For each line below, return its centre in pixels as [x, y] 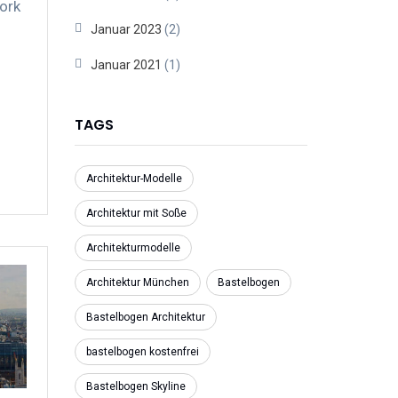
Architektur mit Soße [136, 213]
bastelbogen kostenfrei [142, 352]
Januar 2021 [126, 65]
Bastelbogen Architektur [145, 317]
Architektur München [137, 283]
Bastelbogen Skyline [135, 386]
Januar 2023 [126, 29]
